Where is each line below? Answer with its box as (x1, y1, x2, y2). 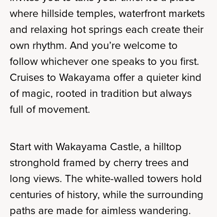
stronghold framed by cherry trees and (10, 155, 189, 170)
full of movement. (10, 101, 90, 117)
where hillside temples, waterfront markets (10, 5, 205, 21)
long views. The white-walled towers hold (10, 170, 202, 186)
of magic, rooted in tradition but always (10, 85, 192, 101)
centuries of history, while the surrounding (10, 186, 203, 202)
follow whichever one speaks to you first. (10, 53, 199, 69)
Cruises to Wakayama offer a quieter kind (10, 69, 201, 85)
